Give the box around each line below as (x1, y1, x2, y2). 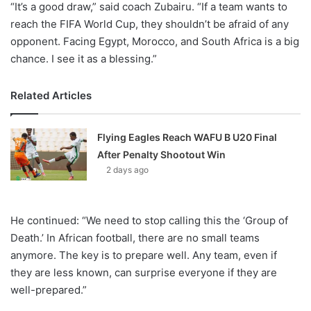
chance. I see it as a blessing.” (10, 52, 157, 66)
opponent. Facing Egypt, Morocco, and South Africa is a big (10, 35, 299, 49)
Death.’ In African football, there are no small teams (10, 231, 260, 245)
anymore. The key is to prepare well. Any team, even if (10, 249, 277, 262)
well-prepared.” (10, 283, 87, 297)
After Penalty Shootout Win (97, 149, 226, 161)
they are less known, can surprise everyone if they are (10, 266, 277, 280)
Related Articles (10, 89, 92, 103)
